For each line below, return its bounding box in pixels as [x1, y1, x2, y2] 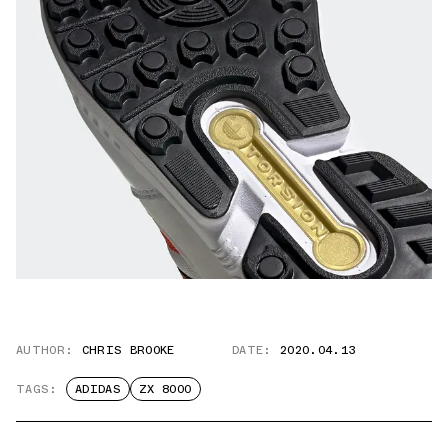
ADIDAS [74, 380, 121, 399]
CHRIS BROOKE [81, 341, 175, 360]
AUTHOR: [16, 341, 74, 360]
